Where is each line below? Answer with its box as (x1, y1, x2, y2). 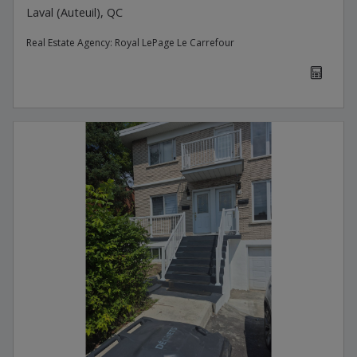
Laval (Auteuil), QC (26, 4, 123, 20)
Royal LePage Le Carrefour (115, 35, 234, 49)
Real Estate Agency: (26, 35, 115, 49)
